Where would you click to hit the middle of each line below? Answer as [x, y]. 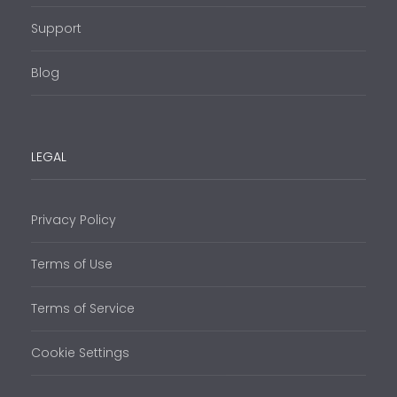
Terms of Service [83, 308]
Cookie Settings [80, 352]
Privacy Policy [74, 219]
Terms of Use [72, 264]
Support [56, 28]
